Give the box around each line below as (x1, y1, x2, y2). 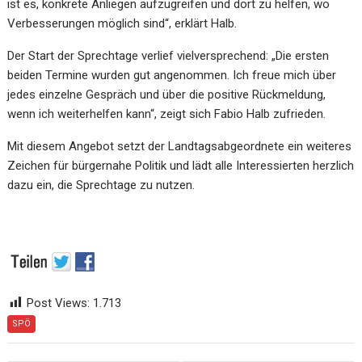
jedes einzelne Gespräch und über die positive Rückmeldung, (7, 86, 326, 102)
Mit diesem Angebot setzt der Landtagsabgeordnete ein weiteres (7, 138, 352, 154)
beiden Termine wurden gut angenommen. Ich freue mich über (7, 67, 337, 82)
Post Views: (27, 295, 90, 310)
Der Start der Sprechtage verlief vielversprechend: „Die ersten (7, 48, 330, 63)
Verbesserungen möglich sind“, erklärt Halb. (7, 15, 238, 31)
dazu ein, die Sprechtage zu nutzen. (7, 177, 196, 192)
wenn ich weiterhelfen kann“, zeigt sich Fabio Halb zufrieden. (7, 106, 326, 121)
